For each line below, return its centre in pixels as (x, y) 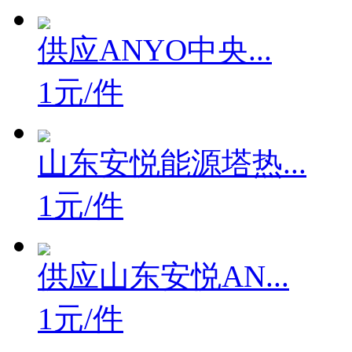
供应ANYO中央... (155, 50)
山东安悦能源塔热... (172, 163)
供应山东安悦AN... (163, 276)
